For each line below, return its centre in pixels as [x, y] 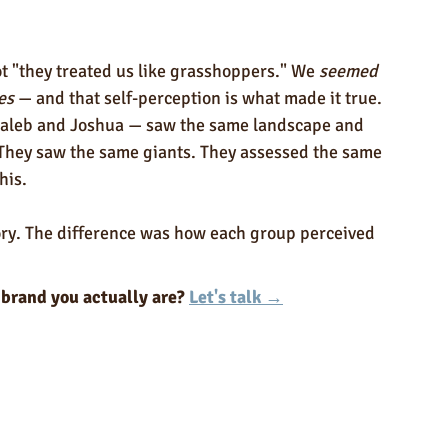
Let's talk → [236, 297]
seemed [350, 71]
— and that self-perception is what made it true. [198, 98]
